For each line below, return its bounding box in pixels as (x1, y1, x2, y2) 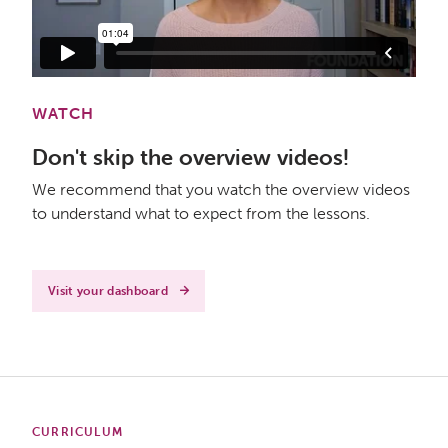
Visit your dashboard (48, 284, 168, 298)
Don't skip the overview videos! (32, 144, 349, 171)
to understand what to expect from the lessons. (32, 204, 370, 223)
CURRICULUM (32, 424, 123, 439)
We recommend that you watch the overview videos (32, 180, 410, 199)
